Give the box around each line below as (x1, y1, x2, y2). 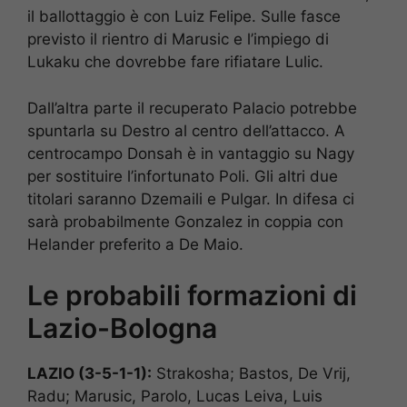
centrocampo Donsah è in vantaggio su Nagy (27, 144, 354, 163)
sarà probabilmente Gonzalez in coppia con (27, 212, 343, 231)
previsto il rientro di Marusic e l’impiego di (27, 30, 329, 49)
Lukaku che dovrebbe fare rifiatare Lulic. (27, 53, 323, 72)
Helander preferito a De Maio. (27, 234, 243, 253)
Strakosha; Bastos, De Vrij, (152, 364, 351, 383)
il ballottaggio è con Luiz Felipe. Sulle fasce (27, 7, 341, 26)
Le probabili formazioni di (27, 279, 357, 313)
